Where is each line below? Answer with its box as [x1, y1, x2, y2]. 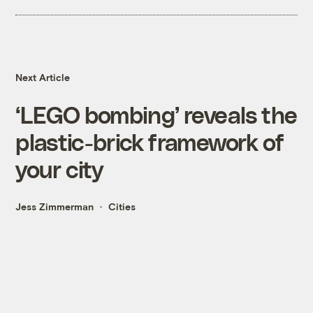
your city [15, 155, 103, 183]
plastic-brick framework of [15, 128, 284, 156]
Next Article [15, 71, 71, 84]
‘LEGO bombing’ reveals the [15, 101, 298, 129]
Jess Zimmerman [15, 201, 94, 213]
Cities [108, 201, 136, 213]
